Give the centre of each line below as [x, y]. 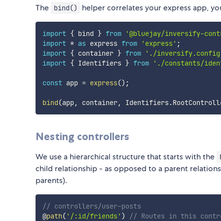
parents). [51, 181]
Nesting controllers [82, 137]
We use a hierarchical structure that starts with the [126, 157]
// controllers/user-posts [92, 206]
